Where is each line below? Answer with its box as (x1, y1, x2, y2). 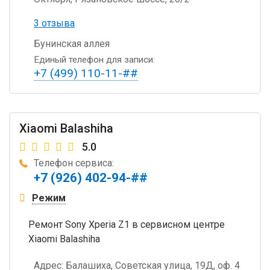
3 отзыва (34, 17, 75, 29)
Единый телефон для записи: (34, 54, 155, 65)
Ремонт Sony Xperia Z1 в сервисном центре (28, 218, 225, 230)
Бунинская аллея (34, 37, 110, 49)
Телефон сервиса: (34, 157, 114, 169)
